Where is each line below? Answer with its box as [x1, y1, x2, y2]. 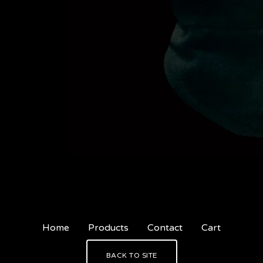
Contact [147, 222, 183, 234]
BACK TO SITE [106, 251, 157, 259]
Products [88, 222, 129, 234]
